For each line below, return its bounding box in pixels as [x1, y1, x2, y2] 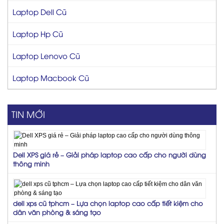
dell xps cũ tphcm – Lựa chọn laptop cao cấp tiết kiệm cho [13, 198, 203, 207]
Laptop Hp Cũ [12, 28, 63, 38]
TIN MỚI [11, 107, 45, 120]
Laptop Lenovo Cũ [12, 50, 80, 60]
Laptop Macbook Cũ [12, 72, 89, 82]
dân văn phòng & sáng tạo [13, 207, 101, 216]
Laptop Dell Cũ [12, 6, 66, 16]
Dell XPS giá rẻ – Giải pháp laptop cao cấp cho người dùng [13, 150, 206, 159]
